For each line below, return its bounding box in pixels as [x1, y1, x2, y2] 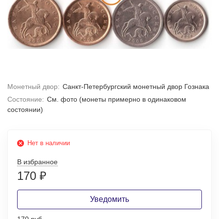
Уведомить [90, 195, 129, 203]
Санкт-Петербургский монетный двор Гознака [62, 83, 209, 90]
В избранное [17, 158, 58, 166]
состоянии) [7, 106, 43, 113]
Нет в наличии [27, 139, 70, 147]
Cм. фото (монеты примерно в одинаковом [46, 95, 186, 103]
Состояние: [7, 95, 44, 103]
